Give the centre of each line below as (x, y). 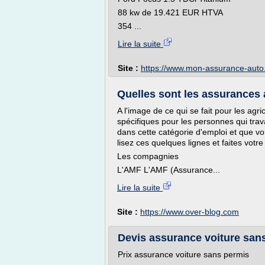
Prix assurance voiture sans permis (183, 254)
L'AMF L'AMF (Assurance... (169, 170)
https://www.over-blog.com (190, 212)
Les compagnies (148, 156)
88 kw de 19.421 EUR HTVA (170, 12)
